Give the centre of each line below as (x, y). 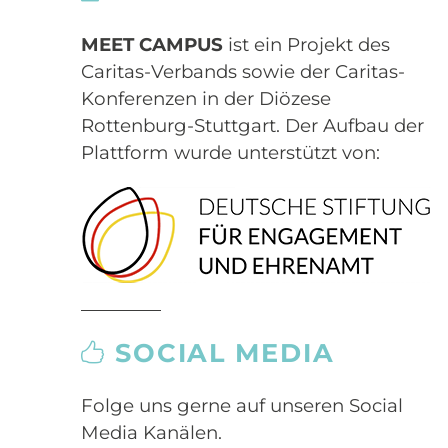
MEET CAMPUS (151, 44)
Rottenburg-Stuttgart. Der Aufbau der (252, 125)
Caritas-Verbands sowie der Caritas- (242, 71)
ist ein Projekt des (306, 44)
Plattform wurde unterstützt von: (230, 152)
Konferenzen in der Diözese (205, 98)
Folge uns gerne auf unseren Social (241, 406)
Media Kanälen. (151, 433)
